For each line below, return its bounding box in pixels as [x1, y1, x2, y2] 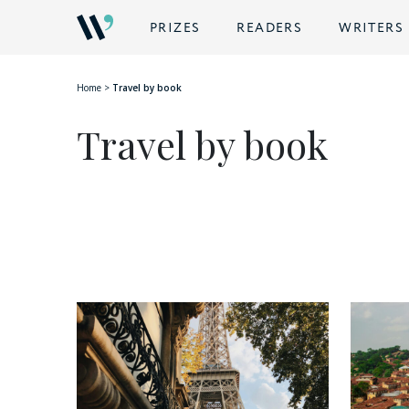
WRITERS [339, 19, 404, 37]
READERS [236, 19, 303, 37]
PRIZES [150, 19, 201, 37]
